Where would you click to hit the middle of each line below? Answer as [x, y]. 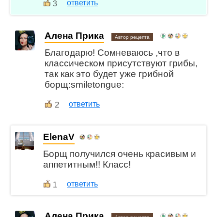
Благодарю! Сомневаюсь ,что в [112, 53]
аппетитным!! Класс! [87, 164]
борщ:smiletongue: [85, 85]
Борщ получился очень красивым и [120, 154]
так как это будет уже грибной [109, 74]
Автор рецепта [132, 37]
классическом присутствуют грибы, [121, 63]
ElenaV [59, 137]
